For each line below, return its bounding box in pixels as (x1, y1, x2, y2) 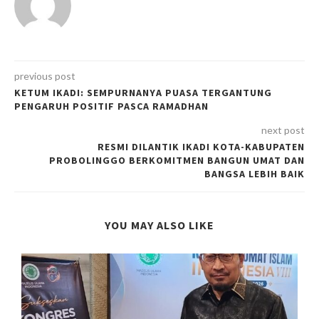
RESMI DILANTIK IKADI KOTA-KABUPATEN (98, 140, 305, 154)
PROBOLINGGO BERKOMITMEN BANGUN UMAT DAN (49, 154, 305, 167)
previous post (14, 70, 75, 83)
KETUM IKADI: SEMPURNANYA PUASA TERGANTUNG (14, 86, 272, 100)
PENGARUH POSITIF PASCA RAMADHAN (14, 100, 209, 113)
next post (261, 124, 305, 137)
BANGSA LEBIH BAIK (204, 167, 305, 181)
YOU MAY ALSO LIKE (105, 218, 214, 233)
